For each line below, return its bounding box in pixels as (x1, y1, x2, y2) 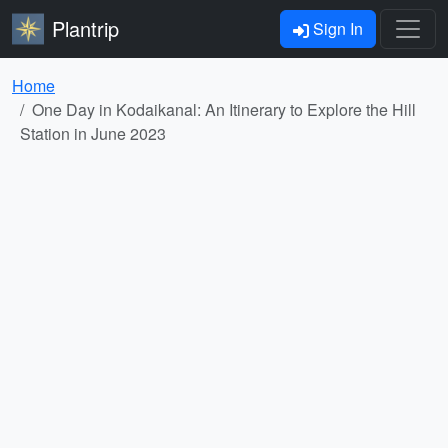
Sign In (309, 17, 363, 40)
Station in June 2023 (20, 122, 166, 145)
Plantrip (52, 14, 119, 43)
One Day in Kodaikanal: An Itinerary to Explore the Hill (32, 98, 416, 121)
